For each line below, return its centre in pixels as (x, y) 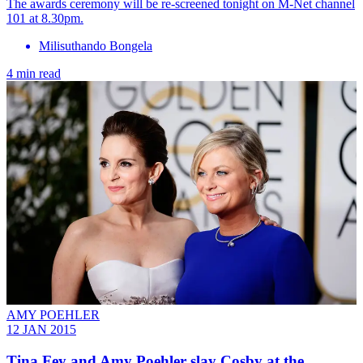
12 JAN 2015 (41, 330)
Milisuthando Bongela (96, 45)
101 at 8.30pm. (45, 18)
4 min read (34, 73)
